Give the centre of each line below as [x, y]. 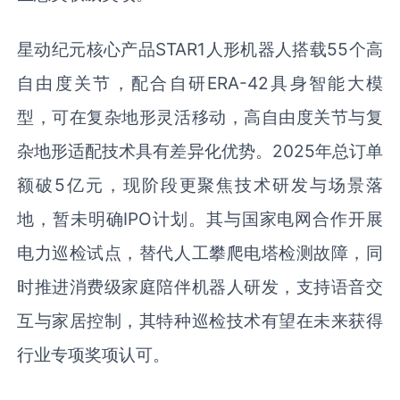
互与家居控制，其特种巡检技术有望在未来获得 [200, 321]
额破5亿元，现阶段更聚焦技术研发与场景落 [200, 185]
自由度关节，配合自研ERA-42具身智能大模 [200, 83]
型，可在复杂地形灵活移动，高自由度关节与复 [200, 117]
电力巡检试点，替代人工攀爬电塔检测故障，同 [200, 253]
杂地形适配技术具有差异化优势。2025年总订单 [200, 151]
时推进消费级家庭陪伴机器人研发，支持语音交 [200, 287]
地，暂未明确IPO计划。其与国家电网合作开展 [200, 219]
